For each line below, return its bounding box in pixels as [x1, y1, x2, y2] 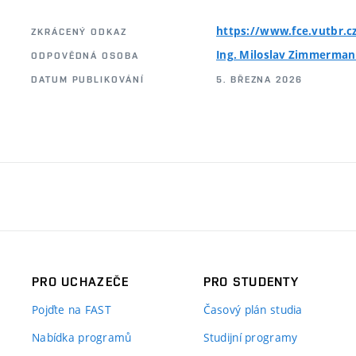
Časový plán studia [203, 302, 303, 318]
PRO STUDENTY [203, 274, 300, 290]
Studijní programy [203, 330, 298, 346]
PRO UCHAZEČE [32, 274, 130, 290]
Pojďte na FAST [32, 302, 111, 318]
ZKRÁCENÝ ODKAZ [31, 26, 127, 38]
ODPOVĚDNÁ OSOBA [31, 50, 139, 62]
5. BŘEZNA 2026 [216, 74, 303, 86]
